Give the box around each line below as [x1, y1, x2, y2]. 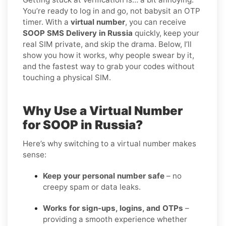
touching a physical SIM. [23, 72, 111, 82]
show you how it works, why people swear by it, [23, 50, 194, 60]
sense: [23, 149, 46, 159]
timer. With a [23, 17, 71, 27]
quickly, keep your [135, 28, 199, 38]
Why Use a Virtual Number [23, 103, 183, 118]
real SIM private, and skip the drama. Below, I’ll [23, 39, 192, 49]
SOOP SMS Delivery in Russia [23, 28, 135, 38]
